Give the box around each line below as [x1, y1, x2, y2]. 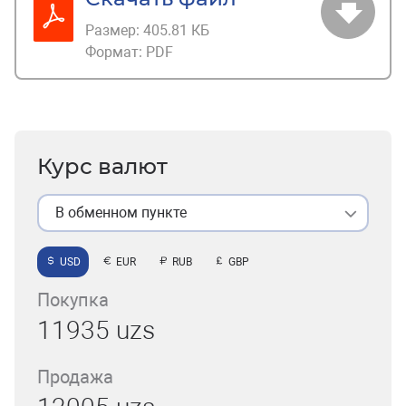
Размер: [85, 22, 143, 39]
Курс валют [37, 153, 168, 179]
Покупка [37, 289, 109, 311]
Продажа [37, 366, 113, 388]
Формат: [85, 43, 146, 61]
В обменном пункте [55, 204, 187, 221]
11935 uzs [37, 315, 155, 345]
